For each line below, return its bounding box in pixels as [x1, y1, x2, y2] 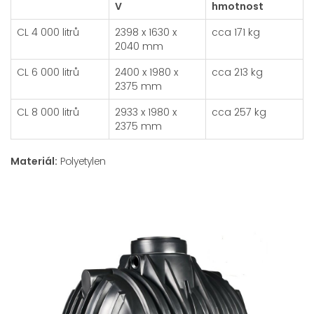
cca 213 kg [212, 65, 263, 79]
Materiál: [11, 154, 57, 168]
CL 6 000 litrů [17, 65, 79, 79]
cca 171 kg [212, 25, 260, 39]
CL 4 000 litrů [17, 25, 79, 39]
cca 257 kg [212, 105, 266, 119]
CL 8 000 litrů [17, 105, 79, 119]
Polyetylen [57, 154, 106, 168]
